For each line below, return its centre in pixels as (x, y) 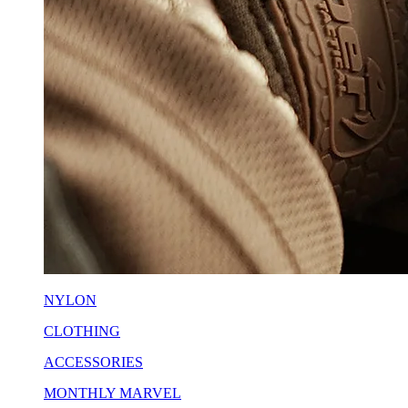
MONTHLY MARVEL (112, 393)
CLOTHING (82, 331)
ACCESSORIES (93, 362)
